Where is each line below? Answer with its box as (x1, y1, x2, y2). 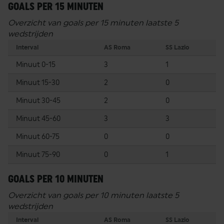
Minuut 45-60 (16, 114, 60, 122)
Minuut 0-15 (16, 60, 55, 68)
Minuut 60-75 (16, 132, 59, 140)
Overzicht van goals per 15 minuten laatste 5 (8, 17, 178, 27)
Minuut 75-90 (16, 150, 60, 158)
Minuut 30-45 (16, 96, 60, 104)
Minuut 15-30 (16, 78, 59, 86)
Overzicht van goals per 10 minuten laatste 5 (8, 190, 179, 200)
